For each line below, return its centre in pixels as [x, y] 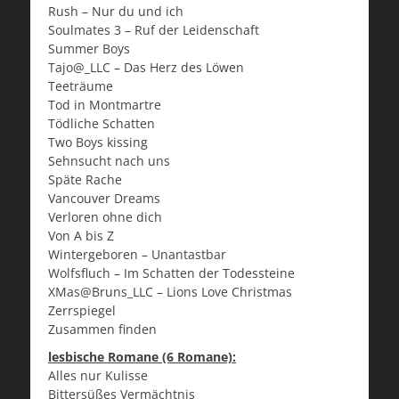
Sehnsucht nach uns [109, 161]
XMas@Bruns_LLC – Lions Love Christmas [170, 292]
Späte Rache [85, 180]
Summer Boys [89, 49]
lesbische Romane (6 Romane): [142, 357]
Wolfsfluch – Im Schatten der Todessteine [171, 273]
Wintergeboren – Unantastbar [137, 255]
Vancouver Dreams [104, 199]
